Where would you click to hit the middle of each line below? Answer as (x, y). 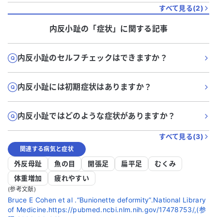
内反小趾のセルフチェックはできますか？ (93, 58)
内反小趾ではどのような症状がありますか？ (97, 116)
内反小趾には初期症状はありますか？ (85, 87)
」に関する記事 (140, 29)
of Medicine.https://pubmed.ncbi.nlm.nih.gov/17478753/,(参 (107, 209)
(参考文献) (22, 189)
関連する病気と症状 (47, 149)
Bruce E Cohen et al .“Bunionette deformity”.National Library (107, 200)
